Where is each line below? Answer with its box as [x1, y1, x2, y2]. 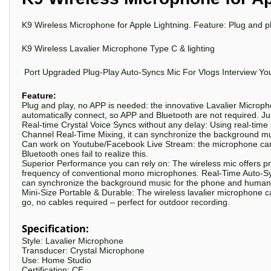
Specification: [22, 221, 89, 235]
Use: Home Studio [22, 255, 91, 265]
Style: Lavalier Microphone [22, 236, 123, 246]
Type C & [148, 44, 188, 53]
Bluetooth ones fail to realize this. [22, 149, 148, 158]
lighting [188, 44, 215, 53]
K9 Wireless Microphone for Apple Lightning [22, 20, 189, 30]
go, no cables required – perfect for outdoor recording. [22, 197, 230, 207]
